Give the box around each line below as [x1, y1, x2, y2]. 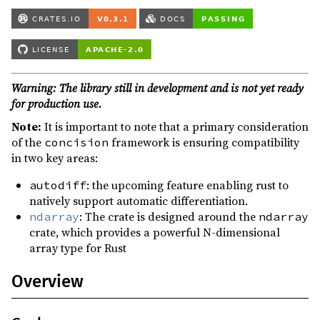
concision [44, 134, 109, 149]
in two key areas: [11, 149, 98, 166]
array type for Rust [29, 239, 126, 256]
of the [11, 134, 44, 150]
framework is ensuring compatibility [109, 134, 299, 150]
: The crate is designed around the [79, 208, 259, 224]
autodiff [29, 177, 86, 192]
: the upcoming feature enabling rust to [86, 176, 289, 193]
